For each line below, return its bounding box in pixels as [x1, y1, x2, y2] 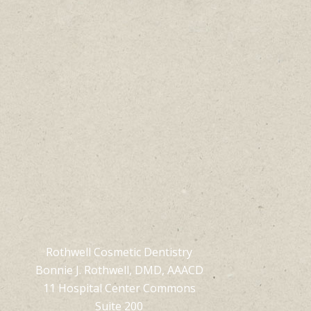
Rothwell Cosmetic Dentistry [46, 244, 193, 260]
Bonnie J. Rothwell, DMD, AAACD [35, 262, 203, 278]
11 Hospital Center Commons [42, 280, 196, 296]
